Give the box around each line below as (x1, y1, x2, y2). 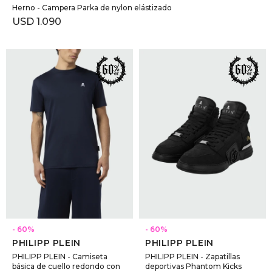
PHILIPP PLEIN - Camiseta (12, 252, 107, 262)
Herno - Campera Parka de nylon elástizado (12, 3, 172, 13)
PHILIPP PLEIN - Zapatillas (145, 252, 240, 262)
